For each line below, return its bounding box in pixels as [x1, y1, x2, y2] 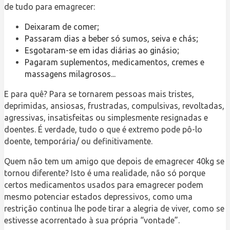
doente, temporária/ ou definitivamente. [4, 136, 152, 146]
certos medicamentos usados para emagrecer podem [4, 180, 203, 189]
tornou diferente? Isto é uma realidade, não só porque [4, 168, 205, 178]
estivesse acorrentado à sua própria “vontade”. [4, 215, 180, 225]
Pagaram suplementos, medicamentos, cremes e [25, 57, 204, 67]
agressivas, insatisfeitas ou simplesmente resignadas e [4, 112, 208, 122]
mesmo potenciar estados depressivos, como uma [4, 191, 193, 201]
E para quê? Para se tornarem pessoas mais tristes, [4, 89, 194, 99]
